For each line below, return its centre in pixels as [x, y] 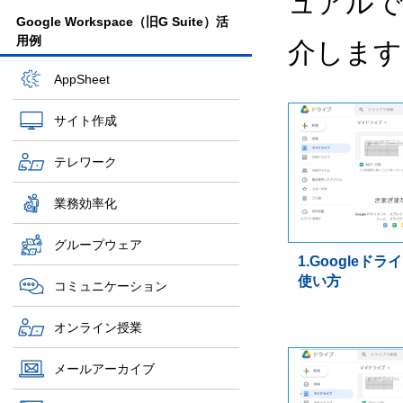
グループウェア [98, 245]
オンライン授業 [98, 327]
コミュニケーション [111, 286]
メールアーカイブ [104, 369]
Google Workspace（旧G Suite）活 [122, 22]
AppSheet [82, 79]
